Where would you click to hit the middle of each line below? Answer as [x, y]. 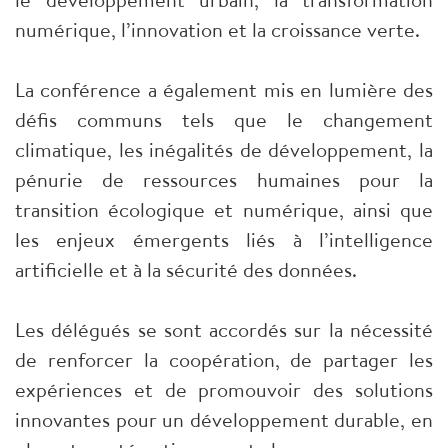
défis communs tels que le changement [224, 120]
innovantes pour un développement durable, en [224, 420]
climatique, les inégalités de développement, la [224, 150]
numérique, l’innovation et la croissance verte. [217, 30]
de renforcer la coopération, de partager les [224, 360]
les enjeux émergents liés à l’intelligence [224, 240]
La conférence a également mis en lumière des [224, 90]
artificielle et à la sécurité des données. [186, 270]
